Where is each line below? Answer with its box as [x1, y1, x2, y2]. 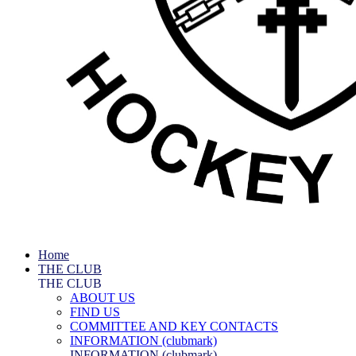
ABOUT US [70, 291, 135, 304]
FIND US [70, 305, 120, 319]
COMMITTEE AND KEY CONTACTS [70, 319, 278, 333]
